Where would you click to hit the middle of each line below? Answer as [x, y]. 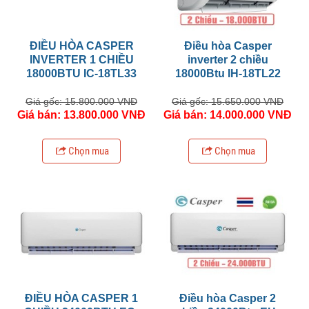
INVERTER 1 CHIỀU [81, 59]
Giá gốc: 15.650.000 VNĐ [228, 101]
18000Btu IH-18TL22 [228, 73]
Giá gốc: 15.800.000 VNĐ [81, 101]
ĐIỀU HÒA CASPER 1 [81, 298]
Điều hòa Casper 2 [228, 298]
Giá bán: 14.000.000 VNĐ [228, 114]
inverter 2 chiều [228, 59]
